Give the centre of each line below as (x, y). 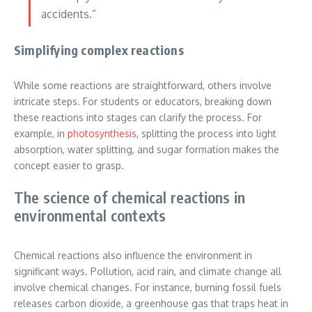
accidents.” (69, 14)
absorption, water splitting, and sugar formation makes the (147, 150)
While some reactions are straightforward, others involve (143, 86)
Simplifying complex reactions (99, 50)
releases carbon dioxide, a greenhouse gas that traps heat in (151, 304)
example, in (41, 134)
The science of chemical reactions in (130, 197)
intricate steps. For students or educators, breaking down (143, 102)
